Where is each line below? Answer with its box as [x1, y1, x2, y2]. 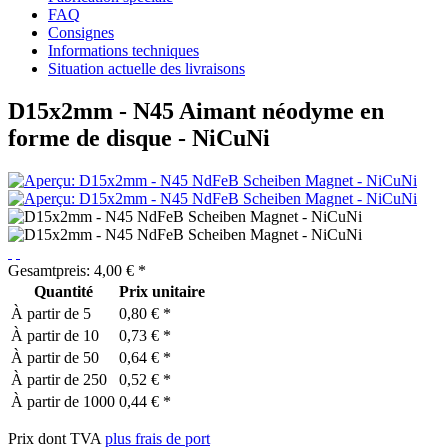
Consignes [48, 24, 114, 41]
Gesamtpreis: [8, 261, 94, 279]
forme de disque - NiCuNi [8, 124, 270, 151]
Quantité [33, 282, 93, 300]
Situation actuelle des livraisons [48, 60, 245, 77]
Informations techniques [48, 42, 199, 59]
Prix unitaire [119, 282, 205, 300]
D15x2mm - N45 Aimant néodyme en [8, 97, 384, 124]
